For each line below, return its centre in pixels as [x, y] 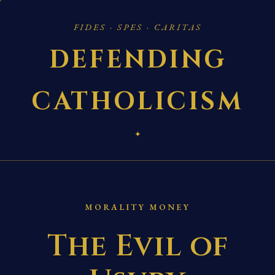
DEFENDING [137, 60]
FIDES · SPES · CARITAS [137, 27]
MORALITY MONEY [137, 207]
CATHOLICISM [137, 102]
